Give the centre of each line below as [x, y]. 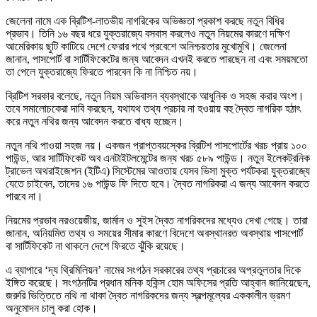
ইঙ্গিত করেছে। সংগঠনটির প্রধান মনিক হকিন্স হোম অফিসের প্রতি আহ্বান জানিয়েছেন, [158, 282]
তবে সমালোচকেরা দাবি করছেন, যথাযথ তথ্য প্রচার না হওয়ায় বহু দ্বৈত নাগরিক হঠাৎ [153, 108]
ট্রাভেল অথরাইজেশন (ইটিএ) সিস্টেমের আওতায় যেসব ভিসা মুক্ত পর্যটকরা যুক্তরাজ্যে [158, 171]
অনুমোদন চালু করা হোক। [52, 308]
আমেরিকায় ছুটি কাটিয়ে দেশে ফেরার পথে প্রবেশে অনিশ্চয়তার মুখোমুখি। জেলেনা [146, 46]
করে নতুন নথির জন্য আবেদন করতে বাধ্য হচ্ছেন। [95, 121]
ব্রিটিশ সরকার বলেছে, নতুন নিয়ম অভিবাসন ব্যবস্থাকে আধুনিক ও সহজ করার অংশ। [155, 96]
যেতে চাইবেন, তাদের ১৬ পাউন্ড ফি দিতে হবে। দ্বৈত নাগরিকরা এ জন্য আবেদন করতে [157, 183]
